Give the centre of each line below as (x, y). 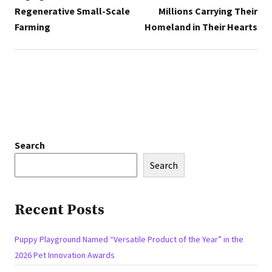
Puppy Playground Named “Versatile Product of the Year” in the (129, 239)
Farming (32, 26)
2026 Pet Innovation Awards (65, 255)
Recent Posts (59, 210)
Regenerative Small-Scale (72, 11)
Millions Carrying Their (208, 11)
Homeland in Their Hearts (201, 26)
